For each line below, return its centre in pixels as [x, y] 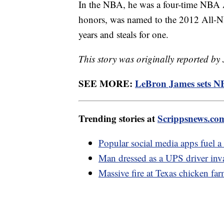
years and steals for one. [123, 34]
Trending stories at [118, 118]
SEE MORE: [107, 83]
